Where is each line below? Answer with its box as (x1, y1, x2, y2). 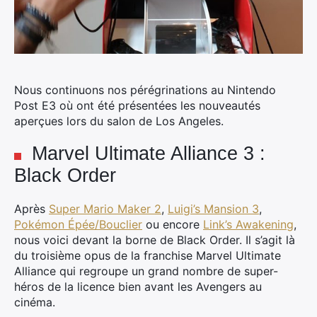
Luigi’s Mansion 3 (168, 202, 259, 216)
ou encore (142, 217, 203, 231)
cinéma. (14, 295, 55, 309)
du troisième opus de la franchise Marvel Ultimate (14, 248, 281, 263)
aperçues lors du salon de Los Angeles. (14, 114, 224, 128)
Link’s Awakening (203, 217, 294, 231)
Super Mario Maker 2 (49, 202, 161, 216)
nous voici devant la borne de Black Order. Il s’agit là (14, 233, 295, 247)
